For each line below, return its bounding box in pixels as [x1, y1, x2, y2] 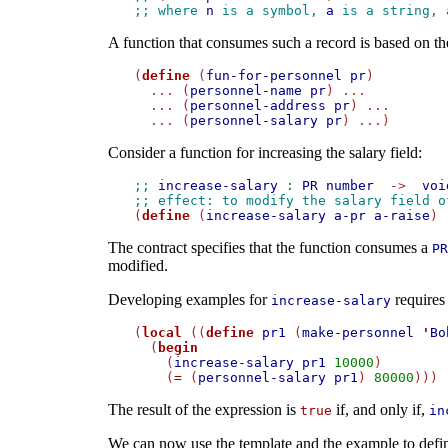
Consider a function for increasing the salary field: [107, 144, 422, 162]
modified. [107, 257, 168, 275]
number [325, 178, 374, 194]
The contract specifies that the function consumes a [107, 239, 432, 257]
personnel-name [189, 83, 302, 99]
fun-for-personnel [205, 68, 342, 84]
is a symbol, [213, 3, 326, 19]
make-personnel [301, 325, 414, 341]
